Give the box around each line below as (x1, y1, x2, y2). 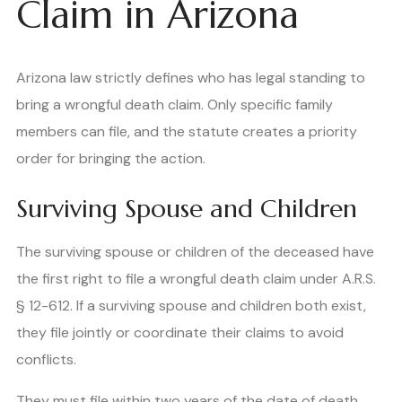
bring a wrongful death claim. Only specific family (16, 94, 333, 114)
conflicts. (16, 349, 76, 369)
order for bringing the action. (16, 148, 205, 168)
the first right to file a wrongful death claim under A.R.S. (16, 268, 376, 288)
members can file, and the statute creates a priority (16, 121, 357, 141)
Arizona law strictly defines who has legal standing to (16, 67, 365, 87)
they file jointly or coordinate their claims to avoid (16, 322, 344, 342)
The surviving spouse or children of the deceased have (16, 241, 374, 261)
